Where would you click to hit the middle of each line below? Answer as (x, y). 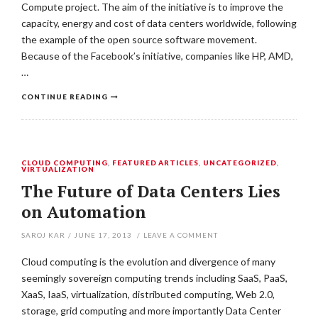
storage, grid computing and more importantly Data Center (151, 311)
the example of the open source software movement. (139, 39)
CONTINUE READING (65, 97)
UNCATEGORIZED (240, 163)
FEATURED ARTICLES (155, 163)
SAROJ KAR (43, 235)
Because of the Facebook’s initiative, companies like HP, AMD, (157, 56)
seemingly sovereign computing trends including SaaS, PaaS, (154, 278)
